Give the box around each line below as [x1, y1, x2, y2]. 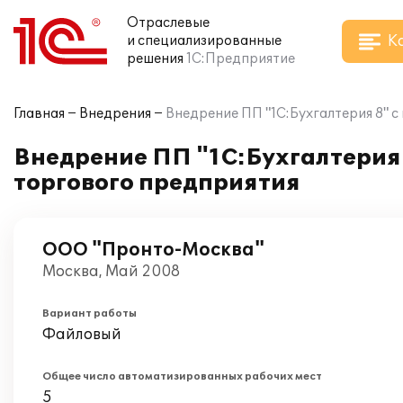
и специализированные [127, 33, 282, 49]
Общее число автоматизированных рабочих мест [42, 371, 322, 382]
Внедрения [79, 106, 151, 121]
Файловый [42, 326, 121, 344]
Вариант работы [42, 308, 137, 319]
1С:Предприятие [186, 51, 295, 67]
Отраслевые [127, 15, 210, 31]
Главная [13, 106, 65, 121]
